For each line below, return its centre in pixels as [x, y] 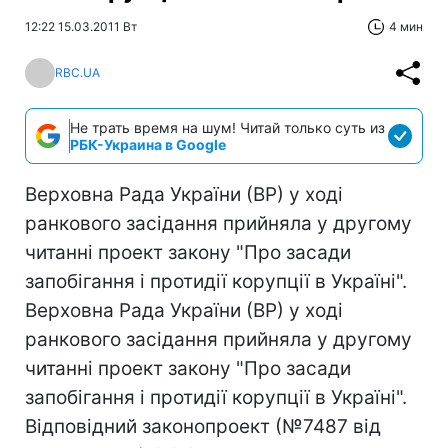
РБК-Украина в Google [148, 144]
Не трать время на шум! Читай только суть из [227, 127]
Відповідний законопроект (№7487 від [203, 426]
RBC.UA [77, 73]
